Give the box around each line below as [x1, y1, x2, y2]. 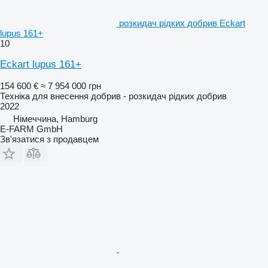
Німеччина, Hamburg [13, 113, 98, 124]
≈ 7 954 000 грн [41, 80, 101, 91]
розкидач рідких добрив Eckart [119, 17, 245, 28]
